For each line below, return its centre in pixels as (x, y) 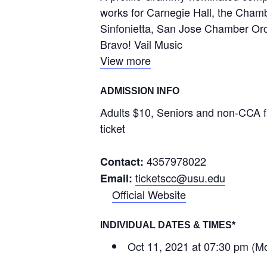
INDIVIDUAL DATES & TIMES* (168, 225)
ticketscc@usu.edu (180, 178)
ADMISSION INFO (140, 91)
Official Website (149, 195)
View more (125, 60)
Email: (118, 178)
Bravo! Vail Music (141, 44)
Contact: (123, 162)
